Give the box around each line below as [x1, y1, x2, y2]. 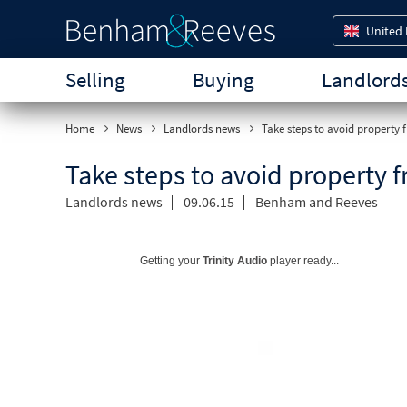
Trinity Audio [203, 254, 267, 267]
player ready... [267, 254, 339, 267]
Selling [65, 66, 125, 93]
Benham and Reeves [255, 193, 378, 211]
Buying [193, 66, 254, 93]
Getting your [140, 254, 203, 267]
